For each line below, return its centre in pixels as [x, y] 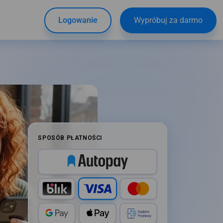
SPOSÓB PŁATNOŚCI [70, 138]
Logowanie [78, 20]
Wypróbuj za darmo [168, 20]
